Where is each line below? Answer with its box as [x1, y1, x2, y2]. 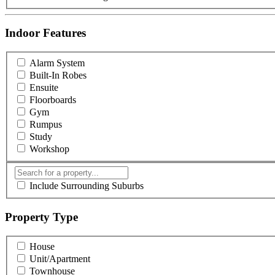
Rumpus [29, 118, 62, 130]
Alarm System [29, 57, 85, 68]
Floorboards [29, 94, 76, 105]
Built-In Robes [29, 69, 87, 80]
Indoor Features [5, 26, 86, 40]
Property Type [5, 210, 78, 223]
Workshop [29, 143, 69, 154]
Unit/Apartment [29, 254, 90, 265]
